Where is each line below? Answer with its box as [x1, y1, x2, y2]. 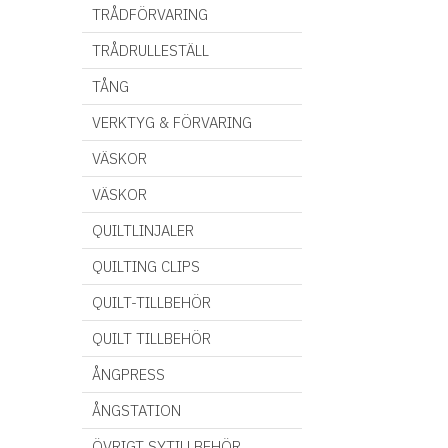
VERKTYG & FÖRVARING [92, 113, 252, 132]
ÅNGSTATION [92, 401, 181, 420]
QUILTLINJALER [92, 221, 194, 240]
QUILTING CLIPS [92, 257, 200, 276]
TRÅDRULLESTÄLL [92, 41, 209, 60]
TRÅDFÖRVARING [92, 5, 208, 24]
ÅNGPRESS [92, 365, 165, 384]
